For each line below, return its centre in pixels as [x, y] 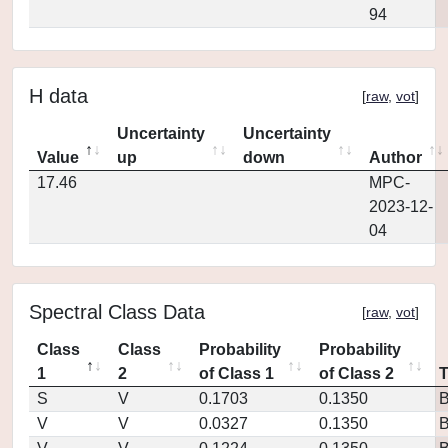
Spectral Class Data [117, 312]
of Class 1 [236, 373]
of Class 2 [356, 373]
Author [395, 157]
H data [58, 96]
